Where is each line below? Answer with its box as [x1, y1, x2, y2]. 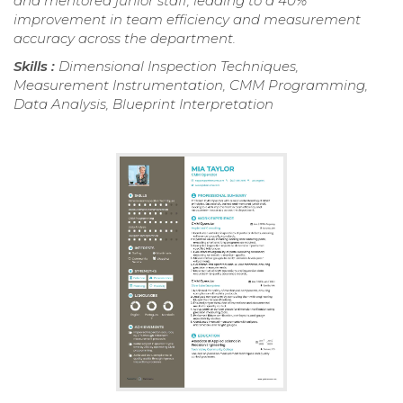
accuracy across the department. [13, 29, 236, 47]
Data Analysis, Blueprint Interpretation [13, 94, 273, 112]
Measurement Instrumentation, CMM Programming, [13, 76, 368, 94]
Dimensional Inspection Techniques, [58, 57, 299, 75]
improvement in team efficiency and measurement [13, 10, 361, 28]
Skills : [13, 57, 58, 75]
